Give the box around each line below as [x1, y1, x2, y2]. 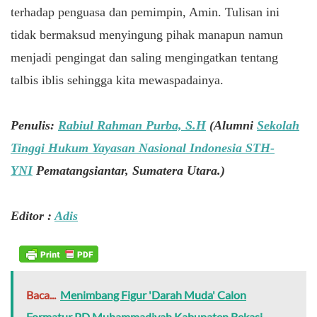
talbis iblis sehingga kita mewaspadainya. [11, 72, 224, 87]
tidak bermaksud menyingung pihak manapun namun [11, 27, 283, 42]
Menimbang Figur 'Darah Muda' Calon [60, 288, 246, 302]
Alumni [214, 117, 257, 132]
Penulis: [11, 117, 58, 132]
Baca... [26, 288, 56, 302]
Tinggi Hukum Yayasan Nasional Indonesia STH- [11, 140, 275, 155]
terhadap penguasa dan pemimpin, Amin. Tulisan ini [11, 4, 279, 19]
